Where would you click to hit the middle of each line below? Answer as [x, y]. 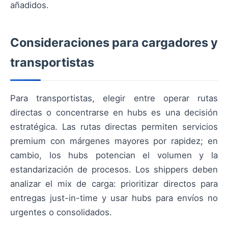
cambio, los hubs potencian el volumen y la [114, 155]
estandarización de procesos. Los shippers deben [114, 169]
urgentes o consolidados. [61, 212]
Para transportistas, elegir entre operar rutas [114, 98]
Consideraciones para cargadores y [114, 42]
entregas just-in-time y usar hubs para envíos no [114, 198]
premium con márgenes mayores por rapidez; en [114, 141]
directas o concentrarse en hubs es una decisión [114, 112]
